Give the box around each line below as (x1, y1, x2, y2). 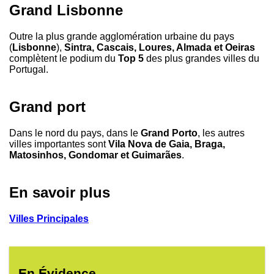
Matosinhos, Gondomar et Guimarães (9, 149, 182, 160)
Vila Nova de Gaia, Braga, (108, 138, 225, 149)
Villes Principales (9, 213, 89, 224)
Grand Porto (141, 127, 198, 138)
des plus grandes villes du (144, 53, 259, 64)
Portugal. (9, 64, 48, 75)
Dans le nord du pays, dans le (9, 127, 141, 138)
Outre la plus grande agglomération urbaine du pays (9, 31, 234, 42)
